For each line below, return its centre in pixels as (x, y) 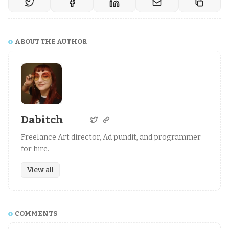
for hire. (35, 149)
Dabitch (42, 120)
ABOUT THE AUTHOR (51, 42)
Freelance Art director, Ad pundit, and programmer (111, 137)
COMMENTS (36, 213)
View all (40, 170)
